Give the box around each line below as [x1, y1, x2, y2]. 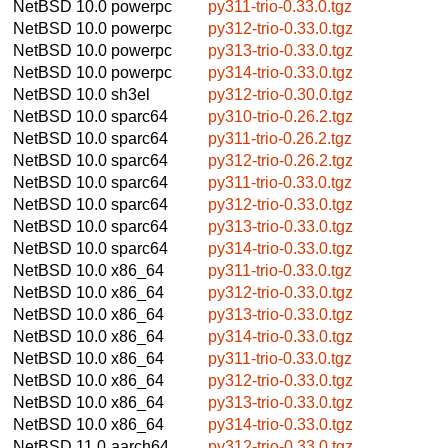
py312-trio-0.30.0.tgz [208, 85, 353, 103]
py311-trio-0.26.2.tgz [208, 129, 352, 147]
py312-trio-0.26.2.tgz [208, 151, 353, 169]
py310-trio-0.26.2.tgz [208, 107, 353, 125]
